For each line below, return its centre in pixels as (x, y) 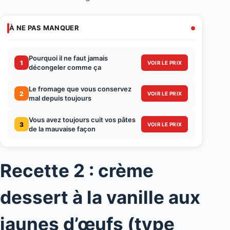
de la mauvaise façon (62, 129)
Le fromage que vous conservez (80, 89)
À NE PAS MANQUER (44, 28)
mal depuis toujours (60, 98)
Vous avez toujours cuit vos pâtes (82, 120)
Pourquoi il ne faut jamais (68, 58)
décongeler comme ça (65, 68)
